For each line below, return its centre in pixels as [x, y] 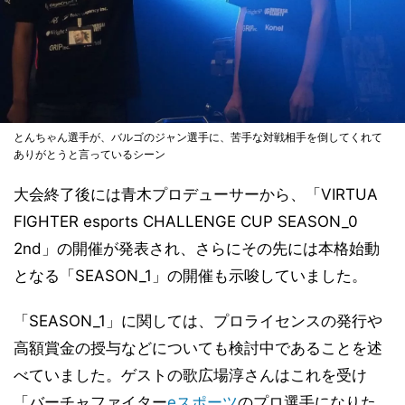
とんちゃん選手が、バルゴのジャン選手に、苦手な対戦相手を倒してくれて [198, 137]
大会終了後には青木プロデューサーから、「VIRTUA [196, 194]
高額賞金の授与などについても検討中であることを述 [198, 348]
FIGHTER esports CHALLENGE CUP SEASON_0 [186, 221]
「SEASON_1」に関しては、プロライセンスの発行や [198, 320]
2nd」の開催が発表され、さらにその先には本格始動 [197, 248]
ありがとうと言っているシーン [89, 154]
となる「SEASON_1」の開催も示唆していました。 [190, 275]
